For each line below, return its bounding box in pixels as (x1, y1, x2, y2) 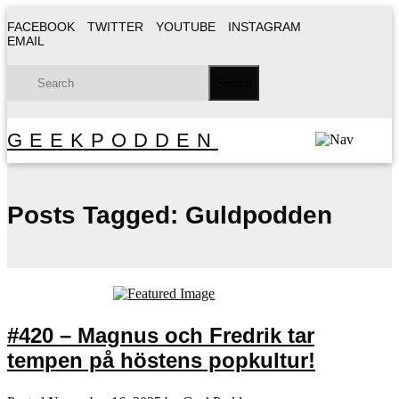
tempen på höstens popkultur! (7, 347, 315, 372)
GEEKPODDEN (7, 129, 218, 151)
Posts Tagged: (7, 200, 178, 229)
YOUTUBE (156, 20, 216, 34)
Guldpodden (178, 200, 332, 229)
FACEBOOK (7, 20, 75, 34)
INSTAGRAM (228, 20, 301, 34)
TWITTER (87, 20, 143, 34)
